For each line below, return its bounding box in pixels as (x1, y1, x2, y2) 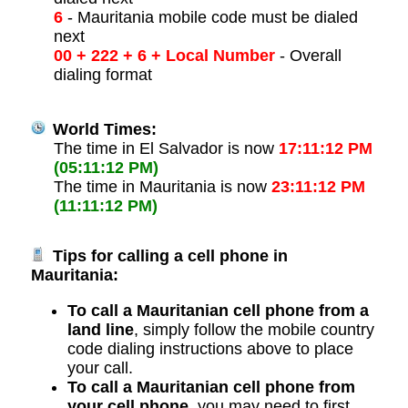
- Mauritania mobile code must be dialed (62, 8, 358, 27)
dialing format (53, 66, 152, 85)
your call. (66, 359, 133, 378)
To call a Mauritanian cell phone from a (66, 301, 369, 321)
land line (66, 321, 134, 340)
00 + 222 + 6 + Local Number (53, 46, 275, 66)
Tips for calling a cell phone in (47, 247, 288, 266)
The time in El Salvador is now (53, 139, 279, 158)
